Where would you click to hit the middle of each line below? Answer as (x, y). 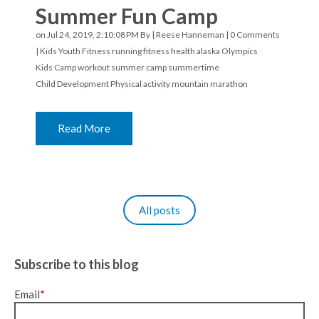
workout (94, 68)
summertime (194, 68)
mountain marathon (210, 84)
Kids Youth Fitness (75, 51)
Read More (84, 129)
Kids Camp (56, 68)
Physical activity (140, 84)
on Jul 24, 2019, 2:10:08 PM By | (96, 35)
